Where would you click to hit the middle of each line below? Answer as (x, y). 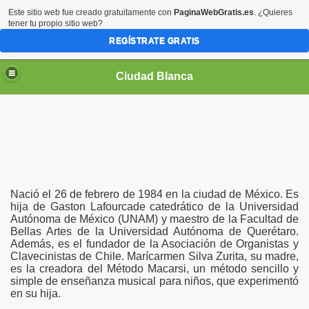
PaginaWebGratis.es (214, 12)
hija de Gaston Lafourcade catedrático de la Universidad (154, 207)
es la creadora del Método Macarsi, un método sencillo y (154, 269)
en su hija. (37, 293)
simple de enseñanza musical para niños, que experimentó (154, 281)
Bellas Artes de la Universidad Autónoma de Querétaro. (154, 231)
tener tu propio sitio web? (56, 23)
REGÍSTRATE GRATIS (154, 41)
